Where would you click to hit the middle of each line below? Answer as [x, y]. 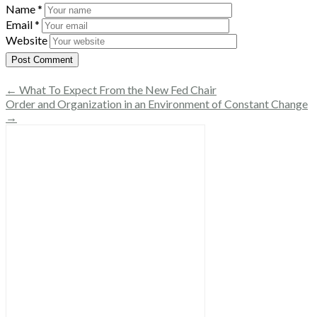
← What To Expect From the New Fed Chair [111, 89]
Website [27, 40]
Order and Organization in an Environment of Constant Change [157, 103]
